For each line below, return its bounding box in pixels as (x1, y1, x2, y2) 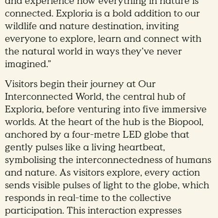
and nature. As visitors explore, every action (5, 166, 200, 180)
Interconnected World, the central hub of (5, 91, 185, 104)
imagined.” (5, 58, 51, 71)
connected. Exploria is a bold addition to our (5, 7, 200, 20)
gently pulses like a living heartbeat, (5, 141, 165, 154)
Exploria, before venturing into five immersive (5, 103, 207, 116)
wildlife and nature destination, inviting (5, 20, 179, 33)
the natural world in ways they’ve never (5, 45, 182, 58)
